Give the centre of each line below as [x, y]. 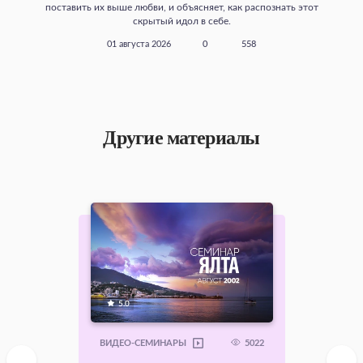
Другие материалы [181, 137]
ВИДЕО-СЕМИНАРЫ [143, 343]
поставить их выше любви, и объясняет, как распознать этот [181, 7]
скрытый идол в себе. [181, 21]
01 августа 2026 [139, 44]
